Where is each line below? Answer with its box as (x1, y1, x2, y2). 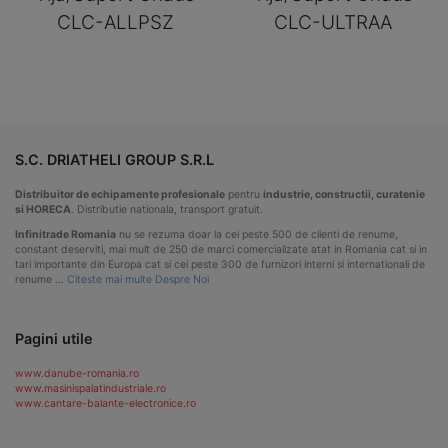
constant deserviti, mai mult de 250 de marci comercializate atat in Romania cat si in (15, 242, 427, 256)
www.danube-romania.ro (15, 367, 139, 381)
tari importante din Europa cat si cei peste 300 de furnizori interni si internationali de (15, 257, 425, 271)
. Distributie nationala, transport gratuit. (71, 202, 263, 216)
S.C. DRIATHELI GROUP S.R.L (15, 150, 214, 168)
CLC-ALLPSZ (56, 11, 174, 35)
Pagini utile (15, 330, 93, 348)
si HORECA (15, 202, 71, 216)
